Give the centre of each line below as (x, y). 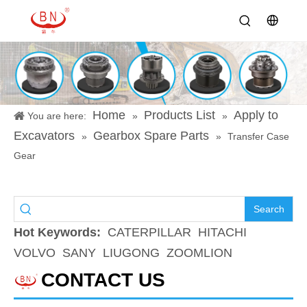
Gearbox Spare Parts (151, 136)
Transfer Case (258, 137)
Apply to (256, 115)
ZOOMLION (199, 253)
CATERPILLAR (149, 233)
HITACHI (222, 233)
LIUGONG (131, 253)
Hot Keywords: (57, 233)
